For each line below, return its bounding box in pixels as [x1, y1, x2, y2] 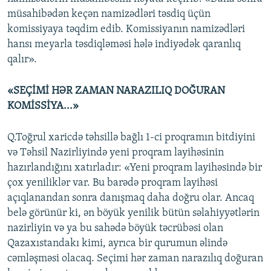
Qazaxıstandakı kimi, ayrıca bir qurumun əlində [7, 238, 227, 250]
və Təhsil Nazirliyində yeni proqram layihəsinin [7, 147, 224, 159]
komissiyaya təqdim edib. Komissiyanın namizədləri [7, 24, 245, 36]
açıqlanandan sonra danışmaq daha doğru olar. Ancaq [7, 192, 254, 204]
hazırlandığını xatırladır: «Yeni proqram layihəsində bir [7, 162, 262, 174]
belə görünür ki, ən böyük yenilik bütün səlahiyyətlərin [7, 207, 260, 220]
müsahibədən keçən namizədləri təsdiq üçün [7, 8, 211, 21]
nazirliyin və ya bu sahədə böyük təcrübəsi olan [7, 223, 223, 235]
